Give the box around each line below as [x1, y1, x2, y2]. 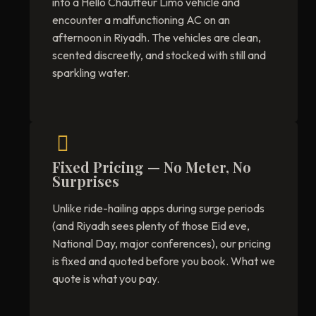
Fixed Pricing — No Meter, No [52, 157, 251, 177]
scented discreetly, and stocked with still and [52, 48, 266, 63]
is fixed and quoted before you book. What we [52, 254, 275, 269]
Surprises [52, 171, 119, 191]
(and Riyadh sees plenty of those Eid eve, [52, 219, 250, 233]
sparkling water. [52, 66, 130, 80]
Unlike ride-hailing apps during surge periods [52, 201, 265, 216]
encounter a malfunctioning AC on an [52, 13, 230, 28]
